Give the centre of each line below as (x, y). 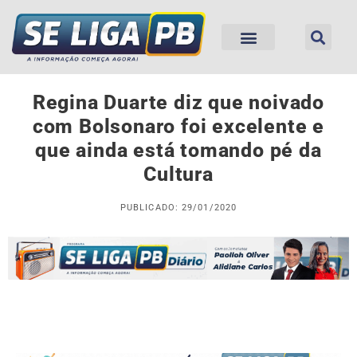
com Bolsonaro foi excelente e (178, 127)
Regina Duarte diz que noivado (178, 103)
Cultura (178, 175)
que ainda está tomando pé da (178, 151)
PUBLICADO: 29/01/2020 (178, 208)
